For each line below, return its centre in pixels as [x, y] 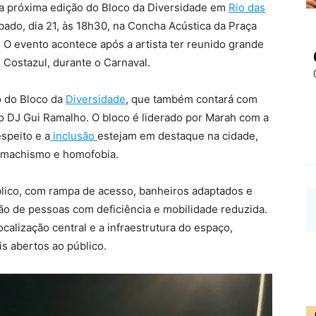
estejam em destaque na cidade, [178, 136]
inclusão [74, 136]
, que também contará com [192, 99]
